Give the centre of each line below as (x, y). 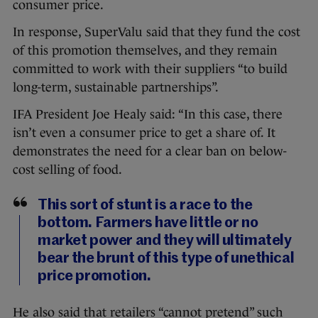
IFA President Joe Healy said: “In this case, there (148, 115)
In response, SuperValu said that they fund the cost (157, 32)
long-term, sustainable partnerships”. (116, 88)
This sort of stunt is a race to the (145, 206)
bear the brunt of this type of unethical (166, 259)
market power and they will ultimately (165, 241)
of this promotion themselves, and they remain (145, 51)
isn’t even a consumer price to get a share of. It (144, 133)
